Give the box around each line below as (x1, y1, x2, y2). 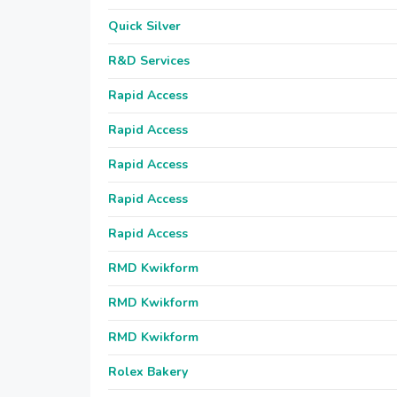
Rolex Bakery (108, 363, 188, 380)
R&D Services (108, 52, 190, 69)
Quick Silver (108, 18, 181, 35)
